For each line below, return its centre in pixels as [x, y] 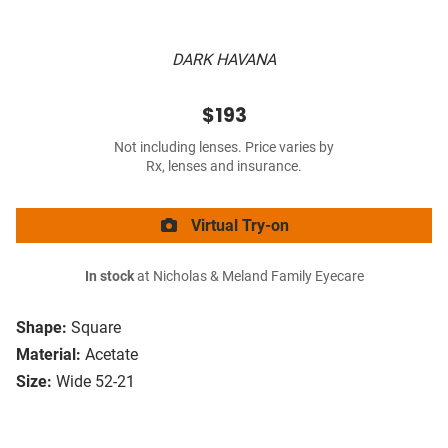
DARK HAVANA [224, 60]
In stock [109, 277]
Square [96, 328]
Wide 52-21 [95, 382]
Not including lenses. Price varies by [224, 148]
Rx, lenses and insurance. [224, 167]
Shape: [41, 328]
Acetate [111, 355]
